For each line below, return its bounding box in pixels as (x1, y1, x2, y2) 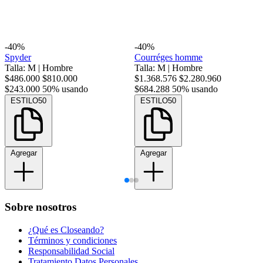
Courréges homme (134, 52, 203, 63)
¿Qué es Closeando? (28, 224, 104, 235)
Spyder (5, 52, 31, 63)
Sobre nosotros (5, 201, 76, 214)
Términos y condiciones (28, 235, 117, 245)
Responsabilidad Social (28, 245, 114, 256)
